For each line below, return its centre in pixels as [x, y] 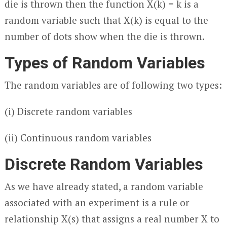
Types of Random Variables [105, 63]
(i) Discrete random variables [68, 111]
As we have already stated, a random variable [104, 186]
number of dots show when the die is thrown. [104, 36]
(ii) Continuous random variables [78, 138]
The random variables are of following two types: [113, 85]
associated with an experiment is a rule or [97, 202]
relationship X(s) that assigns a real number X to [112, 219]
